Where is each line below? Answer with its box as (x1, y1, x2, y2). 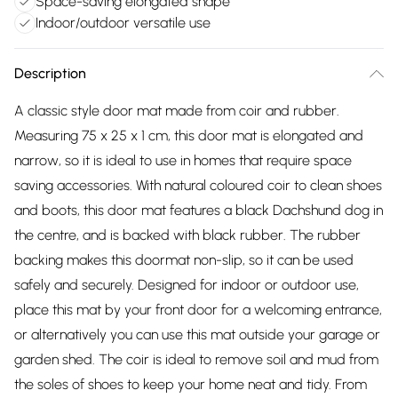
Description (14, 65, 86, 82)
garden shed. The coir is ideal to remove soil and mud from (14, 351, 378, 368)
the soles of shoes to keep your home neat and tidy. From (14, 376, 367, 393)
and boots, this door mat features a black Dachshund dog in (14, 202, 383, 219)
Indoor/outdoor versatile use (36, 14, 211, 31)
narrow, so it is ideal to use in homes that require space (14, 152, 352, 169)
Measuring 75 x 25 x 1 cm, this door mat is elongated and (14, 127, 363, 144)
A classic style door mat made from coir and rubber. (14, 102, 339, 119)
